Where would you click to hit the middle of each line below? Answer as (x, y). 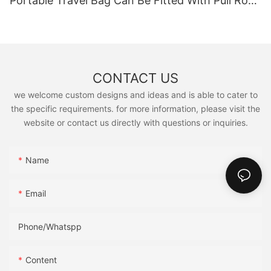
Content (41, 260)
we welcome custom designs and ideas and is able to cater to (135, 95)
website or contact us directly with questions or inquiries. (135, 123)
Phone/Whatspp (50, 226)
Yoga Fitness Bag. (56, 16)
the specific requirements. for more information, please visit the (135, 109)
